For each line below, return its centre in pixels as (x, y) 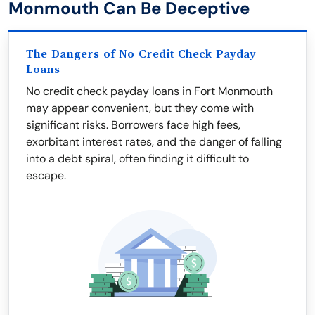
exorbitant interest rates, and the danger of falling (154, 142)
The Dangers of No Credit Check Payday (141, 54)
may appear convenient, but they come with (140, 108)
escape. (46, 175)
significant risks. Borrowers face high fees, (133, 125)
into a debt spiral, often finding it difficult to (137, 159)
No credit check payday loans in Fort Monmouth (149, 91)
